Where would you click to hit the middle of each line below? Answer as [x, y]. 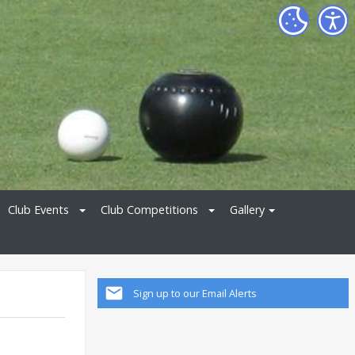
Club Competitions [149, 209]
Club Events [38, 209]
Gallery [247, 209]
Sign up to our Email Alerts [195, 294]
